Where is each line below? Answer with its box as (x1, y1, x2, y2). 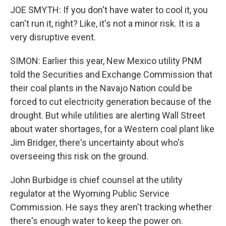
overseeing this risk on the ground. (10, 151, 148, 161)
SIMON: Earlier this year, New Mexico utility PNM (10, 55, 202, 66)
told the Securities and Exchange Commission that (10, 69, 212, 80)
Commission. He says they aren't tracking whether (10, 202, 212, 212)
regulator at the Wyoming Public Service (10, 188, 169, 199)
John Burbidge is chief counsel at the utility (10, 175, 183, 185)
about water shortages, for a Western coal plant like (10, 124, 214, 134)
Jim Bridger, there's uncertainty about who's (10, 137, 184, 148)
